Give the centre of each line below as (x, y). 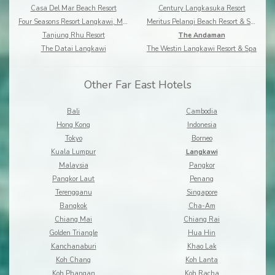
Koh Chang (73, 260)
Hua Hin (202, 233)
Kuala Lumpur (73, 152)
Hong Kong (73, 125)
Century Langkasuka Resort (202, 9)
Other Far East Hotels (137, 85)
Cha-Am (202, 206)
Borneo (202, 139)
